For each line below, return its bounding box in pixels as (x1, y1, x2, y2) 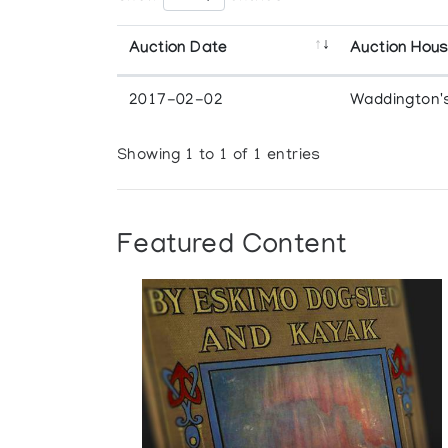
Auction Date (129, 39, 228, 59)
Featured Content (117, 230, 347, 262)
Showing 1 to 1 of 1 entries (117, 147, 321, 166)
